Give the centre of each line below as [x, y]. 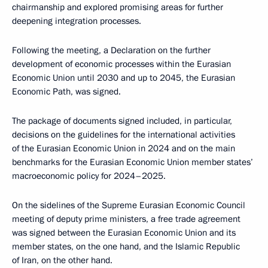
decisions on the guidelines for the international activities [124, 135]
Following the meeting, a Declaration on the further [111, 50]
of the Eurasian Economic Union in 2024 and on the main [124, 148]
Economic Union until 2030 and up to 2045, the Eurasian [124, 78]
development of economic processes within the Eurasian [121, 64]
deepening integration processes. [77, 21]
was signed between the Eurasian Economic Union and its [124, 233]
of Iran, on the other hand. [62, 260]
